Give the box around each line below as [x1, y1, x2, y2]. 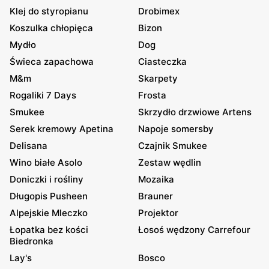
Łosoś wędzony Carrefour [138, 224, 250, 235]
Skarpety [138, 73, 178, 84]
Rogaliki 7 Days [10, 89, 76, 101]
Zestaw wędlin [138, 157, 201, 168]
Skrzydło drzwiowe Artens [138, 106, 252, 118]
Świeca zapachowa [10, 56, 94, 67]
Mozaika [138, 174, 174, 185]
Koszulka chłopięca [10, 22, 93, 34]
